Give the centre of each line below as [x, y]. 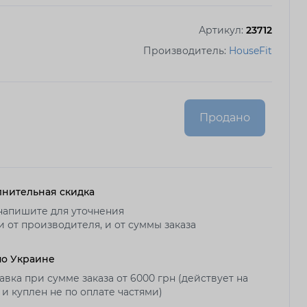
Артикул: [222, 30]
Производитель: [186, 50]
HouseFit [250, 50]
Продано [225, 117]
